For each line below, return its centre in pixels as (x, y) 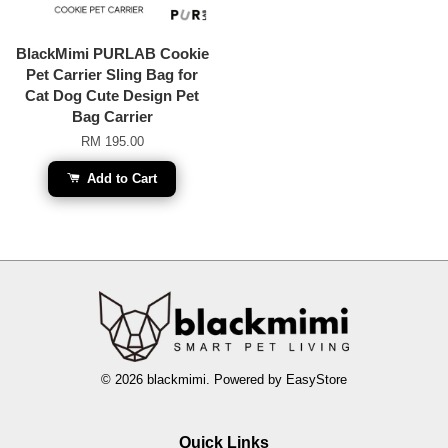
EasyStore (316, 380)
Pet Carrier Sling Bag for (112, 74)
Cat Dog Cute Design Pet (112, 95)
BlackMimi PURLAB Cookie (112, 53)
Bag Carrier (112, 116)
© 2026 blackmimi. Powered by (193, 380)
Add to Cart (120, 178)
